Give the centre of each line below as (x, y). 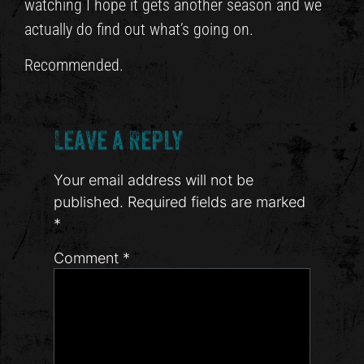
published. (89, 201)
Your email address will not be (154, 180)
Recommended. (74, 65)
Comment (89, 258)
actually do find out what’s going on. (139, 29)
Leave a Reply (119, 140)
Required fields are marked (217, 201)
